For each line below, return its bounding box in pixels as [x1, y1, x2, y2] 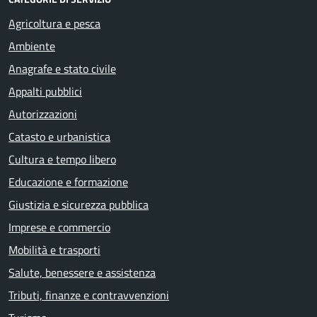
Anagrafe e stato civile [8, 60, 116, 78]
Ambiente [8, 38, 55, 55]
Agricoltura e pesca [8, 15, 100, 33]
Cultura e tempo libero [8, 151, 116, 168]
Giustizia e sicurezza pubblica [8, 196, 149, 214]
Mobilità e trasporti [8, 241, 100, 259]
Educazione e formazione [8, 173, 128, 191]
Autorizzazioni [8, 105, 77, 123]
